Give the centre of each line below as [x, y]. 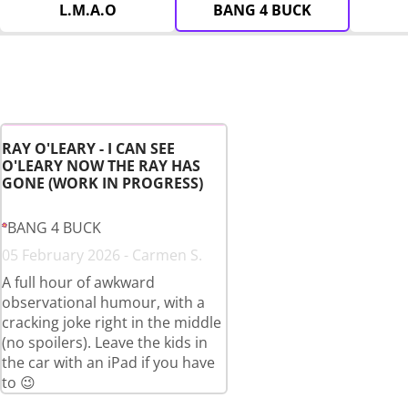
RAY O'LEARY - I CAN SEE [88, 148]
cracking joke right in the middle [112, 322]
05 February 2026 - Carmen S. [102, 255]
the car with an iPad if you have [108, 362]
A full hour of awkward [78, 282]
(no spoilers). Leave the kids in [105, 342]
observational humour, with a [103, 302]
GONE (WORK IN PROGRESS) [102, 183]
